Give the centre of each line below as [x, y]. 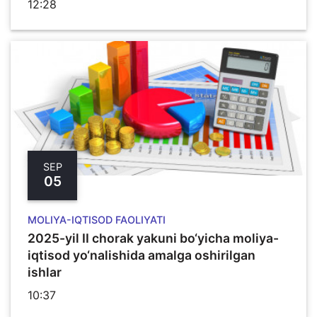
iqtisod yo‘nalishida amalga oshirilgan [142, 255]
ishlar [45, 272]
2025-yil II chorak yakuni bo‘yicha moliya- [153, 238]
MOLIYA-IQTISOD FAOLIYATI [97, 219]
